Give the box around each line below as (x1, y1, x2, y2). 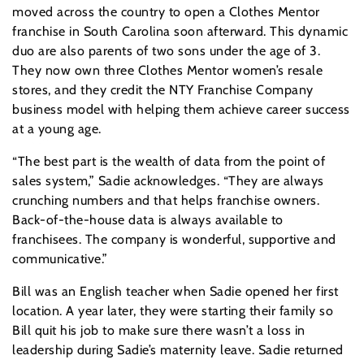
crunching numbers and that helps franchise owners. (12, 193, 319, 209)
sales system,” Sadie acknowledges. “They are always (12, 173, 324, 189)
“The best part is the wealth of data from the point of (12, 154, 325, 170)
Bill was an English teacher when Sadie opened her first (12, 284, 339, 300)
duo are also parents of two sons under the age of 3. (12, 43, 320, 59)
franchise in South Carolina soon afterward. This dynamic (12, 24, 348, 40)
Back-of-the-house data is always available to (12, 212, 284, 228)
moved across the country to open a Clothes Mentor (12, 4, 320, 20)
